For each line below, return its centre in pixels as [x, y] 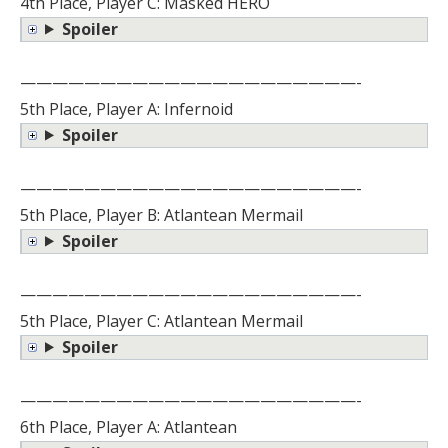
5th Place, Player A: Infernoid [126, 108]
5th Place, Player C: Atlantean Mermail [161, 320]
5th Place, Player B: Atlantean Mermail [161, 214]
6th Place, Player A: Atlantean [128, 426]
